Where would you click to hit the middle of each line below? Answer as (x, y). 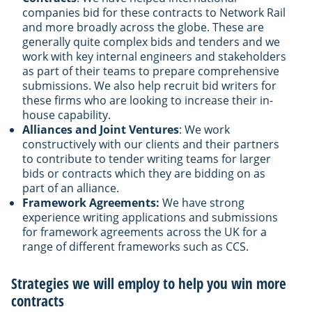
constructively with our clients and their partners (151, 144)
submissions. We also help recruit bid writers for (149, 85)
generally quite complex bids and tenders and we (151, 41)
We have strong (203, 202)
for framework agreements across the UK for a (145, 232)
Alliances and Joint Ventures (101, 129)
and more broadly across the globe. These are (143, 27)
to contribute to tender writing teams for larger (147, 158)
